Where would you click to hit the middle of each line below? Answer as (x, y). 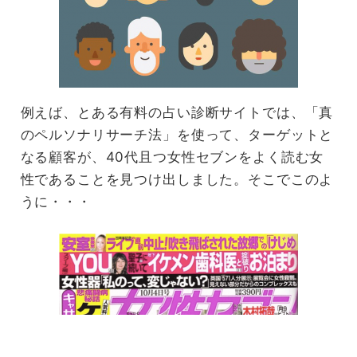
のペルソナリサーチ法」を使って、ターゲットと (177, 135)
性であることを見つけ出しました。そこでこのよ (177, 180)
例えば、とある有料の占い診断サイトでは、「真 (177, 113)
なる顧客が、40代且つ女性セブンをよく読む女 (172, 157)
